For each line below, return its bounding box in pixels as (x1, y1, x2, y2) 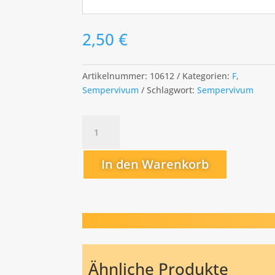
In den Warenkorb (101, 155, 209, 172)
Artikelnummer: (82, 70, 150, 82)
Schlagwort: (147, 84, 198, 96)
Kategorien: (182, 70, 233, 82)
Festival (82, 115, 113, 128)
